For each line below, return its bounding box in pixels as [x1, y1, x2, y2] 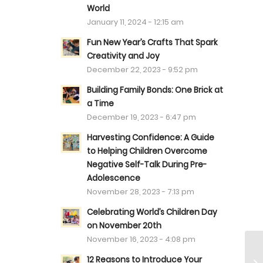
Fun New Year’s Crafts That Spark [87, 37, 218, 48]
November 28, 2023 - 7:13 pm [87, 187, 195, 197]
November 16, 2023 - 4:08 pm [87, 234, 196, 244]
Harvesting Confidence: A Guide [87, 132, 215, 143]
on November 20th [87, 220, 162, 231]
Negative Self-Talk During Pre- [87, 159, 207, 170]
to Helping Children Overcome [87, 146, 208, 157]
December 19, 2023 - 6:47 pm [87, 112, 197, 122]
